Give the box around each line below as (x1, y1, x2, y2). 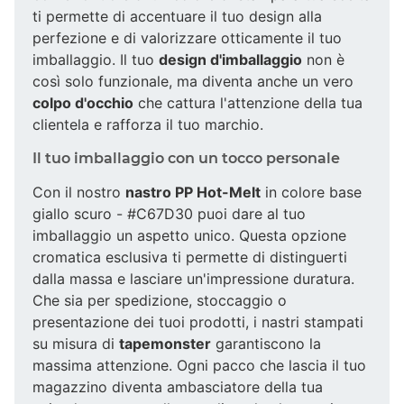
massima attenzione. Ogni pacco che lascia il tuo (32, 355, 366, 374)
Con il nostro (32, 182, 125, 201)
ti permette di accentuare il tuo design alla (32, 6, 322, 25)
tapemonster (119, 334, 211, 353)
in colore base (261, 182, 362, 201)
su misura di (32, 334, 119, 353)
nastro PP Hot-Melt (125, 182, 261, 201)
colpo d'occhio (32, 93, 133, 112)
